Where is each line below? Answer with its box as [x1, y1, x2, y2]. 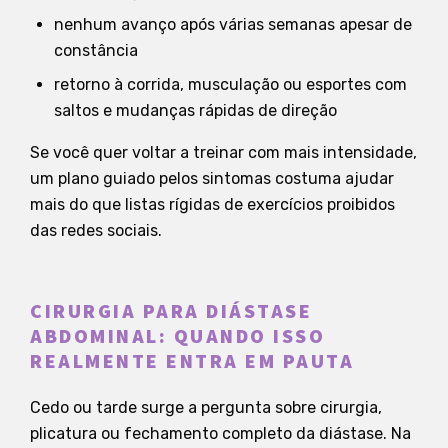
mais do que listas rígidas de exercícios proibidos [30, 194, 395, 214]
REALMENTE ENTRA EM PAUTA [30, 347, 354, 376]
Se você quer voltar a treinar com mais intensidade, [30, 142, 417, 162]
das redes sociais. [30, 220, 162, 240]
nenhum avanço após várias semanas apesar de [54, 14, 412, 34]
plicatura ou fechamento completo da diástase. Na [30, 423, 411, 443]
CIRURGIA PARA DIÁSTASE [30, 297, 312, 326]
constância [54, 40, 138, 60]
